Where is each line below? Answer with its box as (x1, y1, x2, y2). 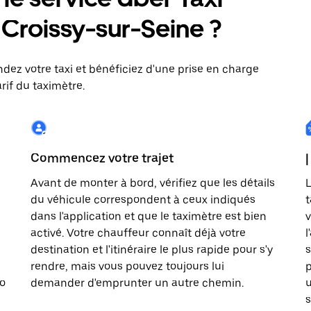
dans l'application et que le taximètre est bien (31, 210, 267, 223)
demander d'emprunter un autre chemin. (31, 276, 244, 289)
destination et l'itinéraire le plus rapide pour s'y (31, 243, 273, 256)
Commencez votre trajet (31, 151, 174, 165)
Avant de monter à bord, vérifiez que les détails (31, 176, 275, 190)
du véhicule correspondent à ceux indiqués (31, 193, 255, 206)
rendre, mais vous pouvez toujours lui (31, 260, 224, 273)
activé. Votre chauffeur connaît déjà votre (31, 226, 246, 239)
